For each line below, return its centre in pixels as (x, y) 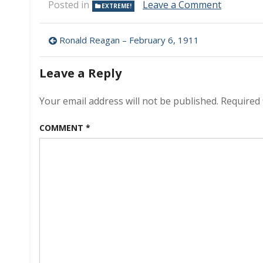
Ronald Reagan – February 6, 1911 (129, 40)
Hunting (239, 39)
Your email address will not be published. (129, 101)
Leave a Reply (80, 73)
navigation (91, 63)
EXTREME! (117, 6)
